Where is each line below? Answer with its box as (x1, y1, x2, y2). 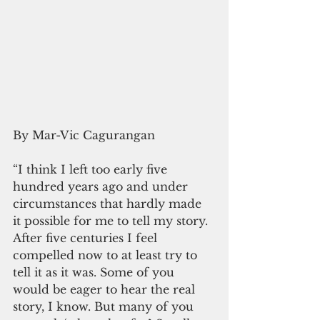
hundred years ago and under (13, 179, 191, 194)
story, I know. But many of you (13, 299, 197, 314)
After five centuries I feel (13, 231, 161, 246)
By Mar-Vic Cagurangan (13, 128, 155, 143)
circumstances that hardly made (13, 196, 205, 211)
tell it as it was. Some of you (13, 265, 178, 280)
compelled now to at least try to (13, 248, 201, 263)
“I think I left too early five (13, 162, 171, 177)
